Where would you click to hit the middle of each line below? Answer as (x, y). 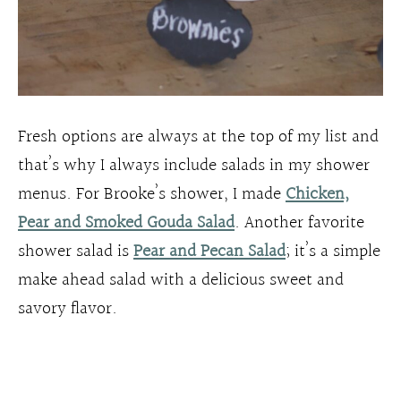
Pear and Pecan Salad (209, 252)
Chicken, (317, 195)
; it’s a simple (333, 252)
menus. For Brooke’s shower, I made (152, 195)
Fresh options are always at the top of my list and (198, 137)
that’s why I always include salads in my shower (194, 166)
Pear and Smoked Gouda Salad (126, 223)
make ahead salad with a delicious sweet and (181, 281)
